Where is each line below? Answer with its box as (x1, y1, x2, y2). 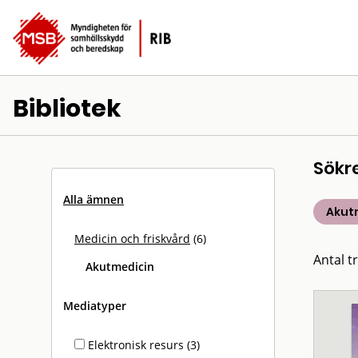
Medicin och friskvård (74, 231, 190, 246)
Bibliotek (13, 92, 121, 125)
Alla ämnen (63, 192, 124, 207)
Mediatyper (63, 298, 126, 313)
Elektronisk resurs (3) (85, 337, 200, 352)
